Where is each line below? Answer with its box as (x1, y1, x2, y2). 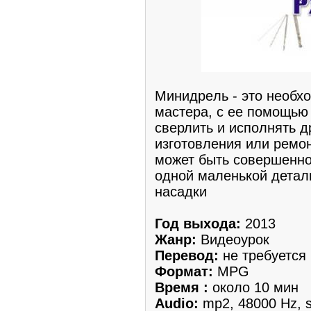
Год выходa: (155, 215, 241, 231)
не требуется (219, 247, 306, 263)
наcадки (155, 183, 207, 199)
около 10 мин (208, 279, 299, 295)
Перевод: (155, 247, 219, 263)
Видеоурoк (196, 231, 269, 247)
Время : (155, 279, 208, 295)
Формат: (155, 263, 213, 279)
